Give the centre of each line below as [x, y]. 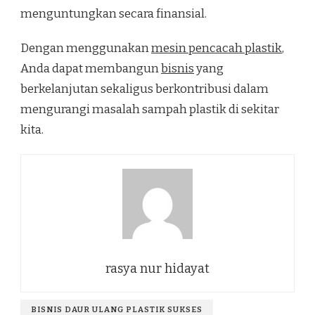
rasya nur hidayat [157, 268]
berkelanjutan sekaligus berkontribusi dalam [144, 89]
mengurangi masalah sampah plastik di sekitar [150, 109]
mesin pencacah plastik [217, 48]
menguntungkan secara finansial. [114, 13]
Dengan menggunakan [86, 48]
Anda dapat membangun [91, 68]
